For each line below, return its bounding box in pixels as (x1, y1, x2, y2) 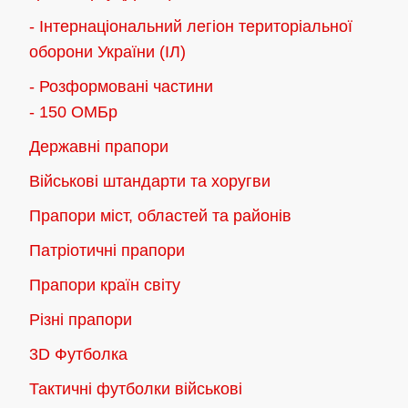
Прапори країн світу (29, 276, 180, 295)
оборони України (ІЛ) (29, 43, 186, 62)
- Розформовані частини (29, 77, 213, 97)
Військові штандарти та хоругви (29, 172, 270, 191)
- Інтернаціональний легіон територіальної (29, 17, 352, 36)
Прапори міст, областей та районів (29, 207, 291, 226)
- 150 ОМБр (29, 103, 117, 122)
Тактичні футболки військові (29, 380, 242, 399)
